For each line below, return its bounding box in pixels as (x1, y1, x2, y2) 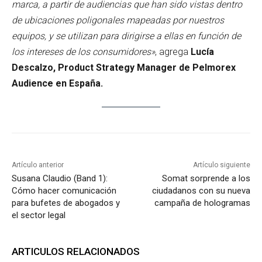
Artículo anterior (12, 160, 64, 169)
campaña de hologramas (154, 197, 250, 208)
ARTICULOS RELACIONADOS (12, 245, 140, 257)
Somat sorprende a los (161, 173, 250, 184)
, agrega (155, 46, 191, 58)
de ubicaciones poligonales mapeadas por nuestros (12, 15, 224, 26)
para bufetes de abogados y (12, 197, 120, 208)
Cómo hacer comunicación (12, 185, 116, 196)
